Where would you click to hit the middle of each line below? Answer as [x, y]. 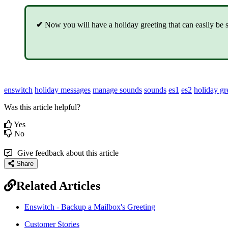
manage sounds [117, 90]
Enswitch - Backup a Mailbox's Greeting [90, 207]
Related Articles [58, 186]
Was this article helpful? [42, 107]
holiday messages [63, 90]
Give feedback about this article [68, 153]
